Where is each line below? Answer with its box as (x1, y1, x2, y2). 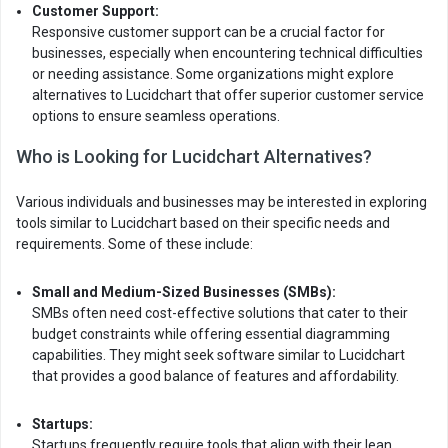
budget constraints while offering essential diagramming (32, 326, 390, 342)
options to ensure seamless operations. (32, 108, 280, 124)
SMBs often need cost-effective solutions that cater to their (32, 305, 408, 321)
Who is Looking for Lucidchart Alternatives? (16, 146, 372, 167)
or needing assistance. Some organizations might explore (32, 66, 394, 82)
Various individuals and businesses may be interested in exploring (16, 194, 427, 210)
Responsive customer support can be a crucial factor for (32, 24, 385, 40)
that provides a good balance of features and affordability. (32, 368, 399, 384)
